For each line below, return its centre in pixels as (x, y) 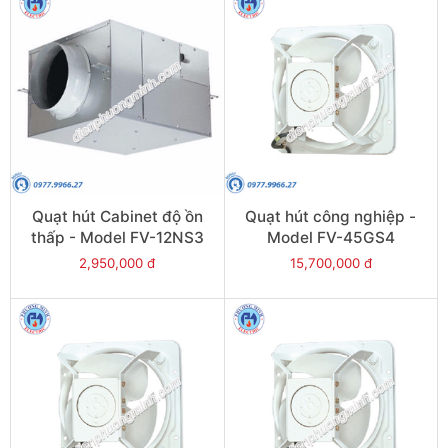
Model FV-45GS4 (330, 237)
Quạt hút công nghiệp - (331, 216)
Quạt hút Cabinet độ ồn (117, 216)
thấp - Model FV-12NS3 (117, 237)
